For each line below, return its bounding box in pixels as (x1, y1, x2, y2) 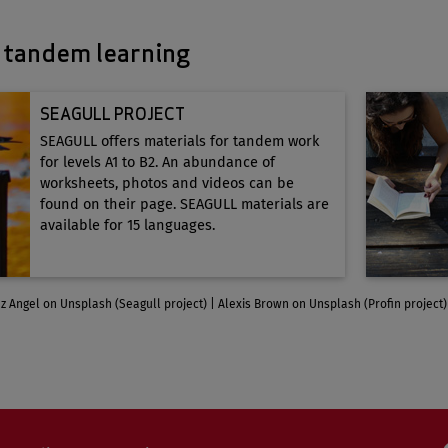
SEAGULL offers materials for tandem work (39, 132, 319, 151)
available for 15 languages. (39, 216, 215, 235)
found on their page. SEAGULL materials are (39, 195, 329, 214)
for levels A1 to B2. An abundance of (39, 153, 275, 172)
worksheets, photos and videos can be (39, 174, 294, 193)
